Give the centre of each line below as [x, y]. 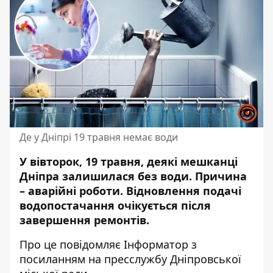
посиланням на [62, 259]
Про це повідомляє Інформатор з [108, 244]
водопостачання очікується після [115, 205]
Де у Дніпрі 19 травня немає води [99, 137]
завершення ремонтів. [84, 220]
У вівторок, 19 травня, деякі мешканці [129, 161]
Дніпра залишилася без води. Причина [133, 176]
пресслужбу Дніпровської [173, 259]
